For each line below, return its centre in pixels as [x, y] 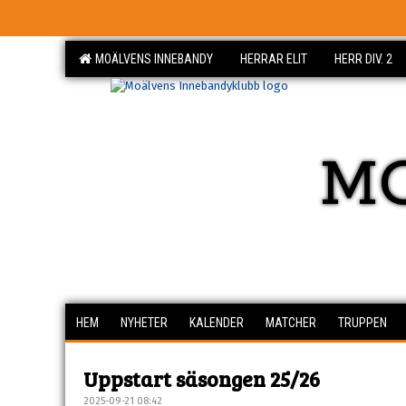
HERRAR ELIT [274, 59]
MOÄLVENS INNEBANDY [151, 59]
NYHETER [144, 323]
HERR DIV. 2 [363, 59]
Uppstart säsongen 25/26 [202, 378]
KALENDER [217, 323]
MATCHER [291, 323]
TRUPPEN [362, 323]
